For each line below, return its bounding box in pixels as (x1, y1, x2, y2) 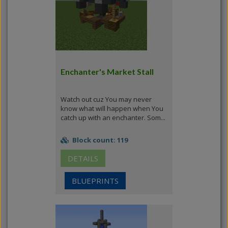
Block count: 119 (71, 135, 128, 145)
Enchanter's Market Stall (61, 67, 154, 76)
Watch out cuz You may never (61, 95, 152, 104)
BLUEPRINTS (72, 176, 119, 186)
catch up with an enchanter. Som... (61, 113, 165, 122)
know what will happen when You (61, 104, 163, 113)
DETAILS (68, 153, 98, 163)
